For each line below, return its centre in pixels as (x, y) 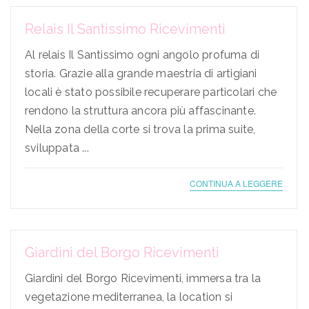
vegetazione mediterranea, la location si (129, 297)
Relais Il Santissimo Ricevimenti (125, 29)
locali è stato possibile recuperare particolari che (151, 92)
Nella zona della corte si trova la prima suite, (140, 130)
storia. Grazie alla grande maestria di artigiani (141, 74)
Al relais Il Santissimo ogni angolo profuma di (142, 55)
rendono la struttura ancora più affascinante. (141, 111)
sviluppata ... (57, 148)
